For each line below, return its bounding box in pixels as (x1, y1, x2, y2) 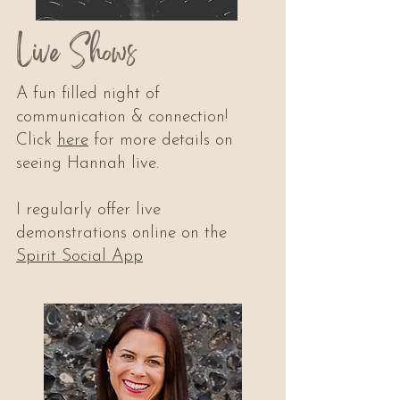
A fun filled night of (16, 86, 160, 103)
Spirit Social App (16, 248, 143, 265)
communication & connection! (16, 109, 228, 126)
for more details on (88, 132, 233, 149)
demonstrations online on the (16, 225, 227, 242)
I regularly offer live (16, 202, 161, 219)
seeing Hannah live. (16, 155, 159, 172)
